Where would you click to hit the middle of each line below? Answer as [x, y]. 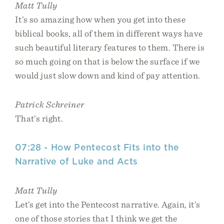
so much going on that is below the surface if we [107, 61]
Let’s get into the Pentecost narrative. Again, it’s [108, 204]
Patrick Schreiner [50, 104]
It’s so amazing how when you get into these [100, 19]
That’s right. [39, 118]
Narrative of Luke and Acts [76, 161]
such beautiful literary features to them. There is [110, 47]
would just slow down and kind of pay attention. [108, 75]
